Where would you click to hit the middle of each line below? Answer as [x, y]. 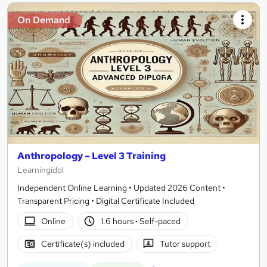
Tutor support [185, 243]
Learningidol [41, 170]
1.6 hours [118, 221]
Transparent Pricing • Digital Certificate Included [106, 201]
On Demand [44, 20]
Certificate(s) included [83, 243]
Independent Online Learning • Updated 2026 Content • [121, 187]
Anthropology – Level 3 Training [91, 156]
